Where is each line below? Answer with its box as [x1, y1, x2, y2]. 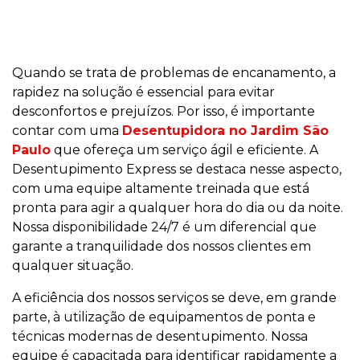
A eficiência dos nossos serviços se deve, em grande [12, 290, 337, 306]
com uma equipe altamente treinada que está [12, 181, 309, 197]
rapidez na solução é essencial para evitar [12, 84, 275, 100]
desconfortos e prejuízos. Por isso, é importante [12, 104, 315, 120]
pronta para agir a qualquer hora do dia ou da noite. [12, 200, 343, 216]
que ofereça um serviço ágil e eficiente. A [51, 142, 318, 158]
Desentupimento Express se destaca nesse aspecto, [12, 162, 342, 178]
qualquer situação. [12, 258, 133, 274]
